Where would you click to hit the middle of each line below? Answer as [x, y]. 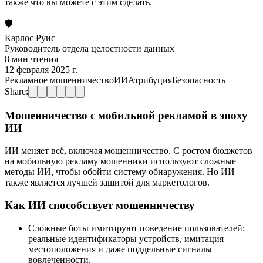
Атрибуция [150, 80]
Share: [16, 91]
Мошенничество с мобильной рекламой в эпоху [126, 115]
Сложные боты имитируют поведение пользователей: [136, 228]
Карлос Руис [30, 38]
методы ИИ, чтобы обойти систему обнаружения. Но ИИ [120, 172]
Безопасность [199, 80]
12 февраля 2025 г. [41, 69]
